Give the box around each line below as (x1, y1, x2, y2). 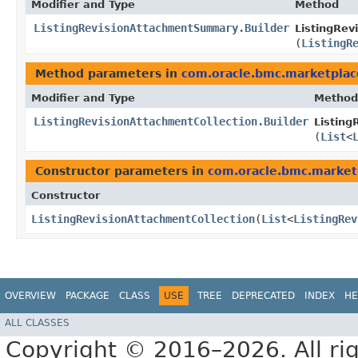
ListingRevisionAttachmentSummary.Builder (34, 22, 289, 35)
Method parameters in (35, 67, 181, 81)
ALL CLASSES (5, 316, 70, 328)
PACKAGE (66, 290, 109, 302)
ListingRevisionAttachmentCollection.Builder (34, 115, 308, 129)
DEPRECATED (232, 290, 295, 302)
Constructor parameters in (35, 165, 208, 178)
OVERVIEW (5, 290, 56, 302)
